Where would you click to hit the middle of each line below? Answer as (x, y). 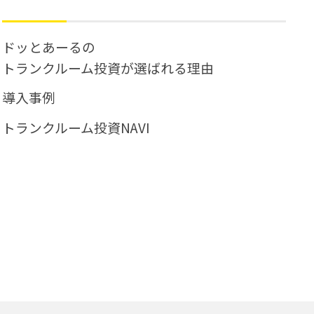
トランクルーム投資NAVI (76, 127)
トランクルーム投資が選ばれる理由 (108, 68)
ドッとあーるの (49, 47)
